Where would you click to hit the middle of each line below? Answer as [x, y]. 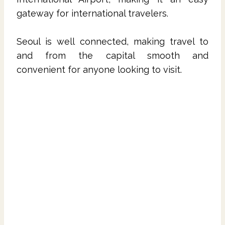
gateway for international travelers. [94, 13]
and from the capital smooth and [113, 55]
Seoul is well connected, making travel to [113, 41]
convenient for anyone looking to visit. [99, 69]
